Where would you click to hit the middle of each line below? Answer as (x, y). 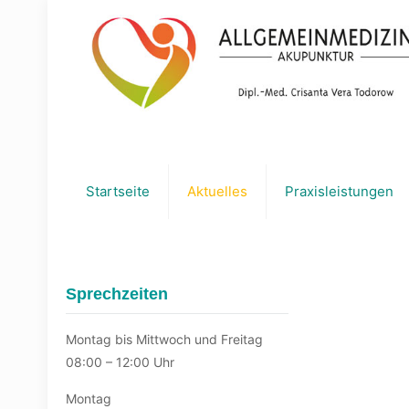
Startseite (118, 191)
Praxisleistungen (339, 191)
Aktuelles (217, 191)
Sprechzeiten (117, 294)
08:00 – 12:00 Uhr (120, 362)
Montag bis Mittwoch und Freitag (164, 339)
